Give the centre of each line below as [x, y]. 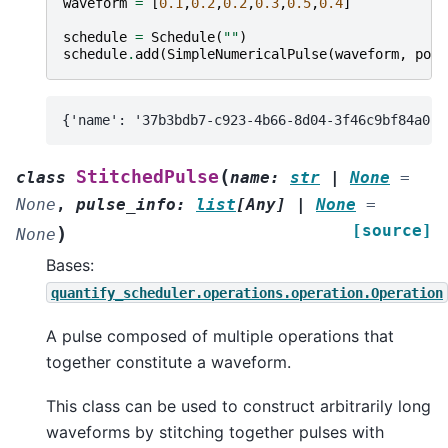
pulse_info [126, 205]
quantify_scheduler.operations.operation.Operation [247, 292]
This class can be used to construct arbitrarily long [238, 406]
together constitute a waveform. [168, 361]
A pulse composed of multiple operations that [220, 335]
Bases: [70, 265]
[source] [392, 231]
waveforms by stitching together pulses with [215, 432]
